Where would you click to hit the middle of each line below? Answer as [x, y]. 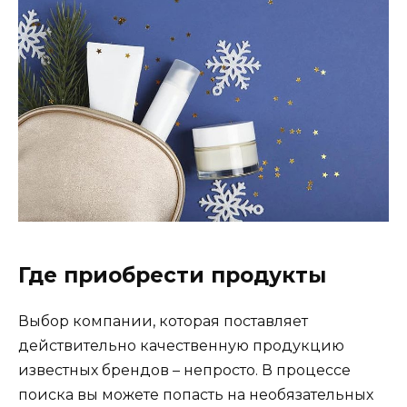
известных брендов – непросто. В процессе [184, 370]
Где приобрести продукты [172, 275]
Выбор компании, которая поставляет [163, 321]
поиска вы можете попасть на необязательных [196, 394]
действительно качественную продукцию [181, 345]
